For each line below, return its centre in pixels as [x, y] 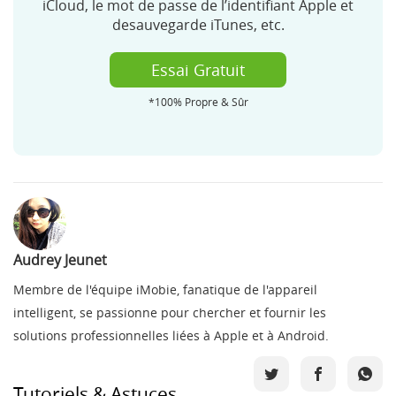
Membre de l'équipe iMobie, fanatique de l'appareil [165, 289]
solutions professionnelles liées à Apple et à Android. [171, 335]
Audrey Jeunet [60, 259]
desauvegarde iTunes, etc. [198, 24]
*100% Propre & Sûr [198, 101]
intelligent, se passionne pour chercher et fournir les [170, 312]
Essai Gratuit [198, 69]
